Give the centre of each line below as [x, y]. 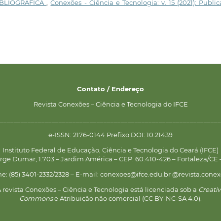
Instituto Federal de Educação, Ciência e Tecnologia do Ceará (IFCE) [110, 150]
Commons [36, 198]
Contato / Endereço [110, 89]
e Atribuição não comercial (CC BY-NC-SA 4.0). [127, 198]
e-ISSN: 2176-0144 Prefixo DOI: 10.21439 [110, 134]
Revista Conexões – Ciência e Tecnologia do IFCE [110, 104]
